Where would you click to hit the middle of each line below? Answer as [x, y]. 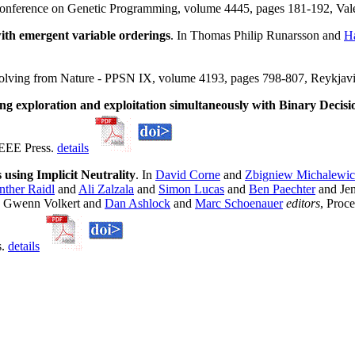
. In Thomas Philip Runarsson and [257, 36]
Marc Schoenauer [239, 204]
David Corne [188, 175]
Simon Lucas [191, 189]
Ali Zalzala [106, 189]
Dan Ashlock [137, 204]
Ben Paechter [282, 189]
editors [303, 204]
